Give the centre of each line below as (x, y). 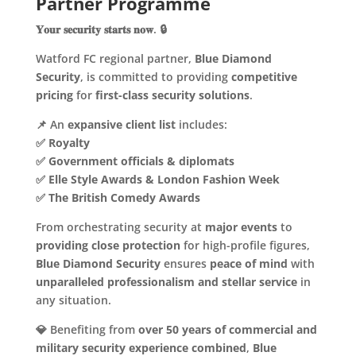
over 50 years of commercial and (227, 329)
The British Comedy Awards (124, 197)
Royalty (69, 142)
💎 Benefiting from (87, 329)
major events (241, 226)
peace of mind (248, 263)
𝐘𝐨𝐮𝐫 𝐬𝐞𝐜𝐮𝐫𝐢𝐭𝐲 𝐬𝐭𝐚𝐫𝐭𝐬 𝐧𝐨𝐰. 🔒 (101, 29)
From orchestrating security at (120, 226)
